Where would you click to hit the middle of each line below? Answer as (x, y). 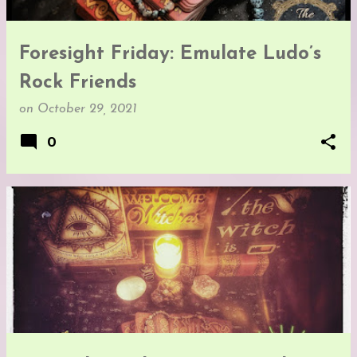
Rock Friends (78, 82)
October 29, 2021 (87, 109)
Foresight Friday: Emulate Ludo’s (170, 54)
